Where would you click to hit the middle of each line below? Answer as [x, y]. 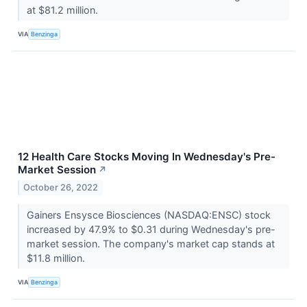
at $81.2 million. [63, 10]
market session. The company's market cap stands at [150, 243]
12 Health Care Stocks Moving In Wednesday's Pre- [147, 156]
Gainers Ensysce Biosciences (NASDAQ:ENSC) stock [148, 214]
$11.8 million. [57, 258]
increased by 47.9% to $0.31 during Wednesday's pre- [151, 229]
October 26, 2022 [61, 187]
